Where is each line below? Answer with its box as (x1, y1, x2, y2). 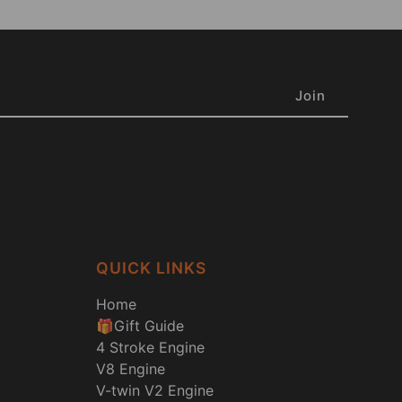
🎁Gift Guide (96, 316, 185, 335)
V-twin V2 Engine (96, 380, 214, 399)
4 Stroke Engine (96, 337, 205, 356)
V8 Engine (96, 359, 166, 378)
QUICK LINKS (96, 258, 207, 277)
